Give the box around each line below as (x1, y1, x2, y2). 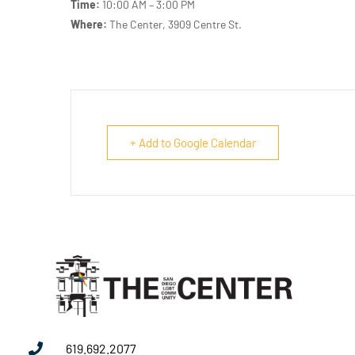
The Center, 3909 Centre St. (107, 17, 242, 32)
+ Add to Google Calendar (130, 136, 256, 151)
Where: (71, 17, 107, 32)
